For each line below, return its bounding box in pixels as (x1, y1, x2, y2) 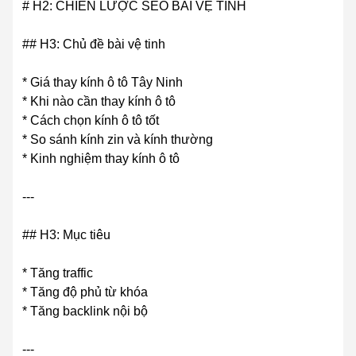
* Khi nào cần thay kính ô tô (22, 95, 176, 109)
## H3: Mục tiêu (22, 228, 110, 242)
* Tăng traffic (22, 266, 93, 281)
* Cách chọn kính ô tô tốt (22, 114, 159, 128)
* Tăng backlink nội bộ (22, 304, 148, 319)
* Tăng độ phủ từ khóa (22, 285, 148, 300)
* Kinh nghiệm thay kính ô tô (22, 152, 180, 166)
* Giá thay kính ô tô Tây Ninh (22, 75, 183, 90)
